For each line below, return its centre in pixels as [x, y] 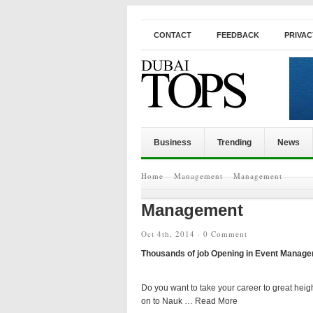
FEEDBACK [238, 35]
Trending [234, 143]
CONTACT [173, 35]
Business [173, 143]
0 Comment [225, 234]
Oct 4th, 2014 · [172, 234]
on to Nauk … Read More [189, 301]
